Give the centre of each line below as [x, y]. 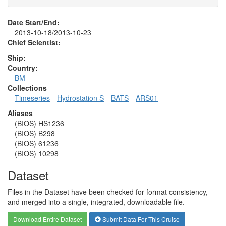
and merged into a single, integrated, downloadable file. [96, 202]
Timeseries [32, 98]
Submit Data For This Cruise [140, 219]
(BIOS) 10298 [37, 153]
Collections [27, 88]
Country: [23, 67]
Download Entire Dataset [47, 219]
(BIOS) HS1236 [39, 123]
